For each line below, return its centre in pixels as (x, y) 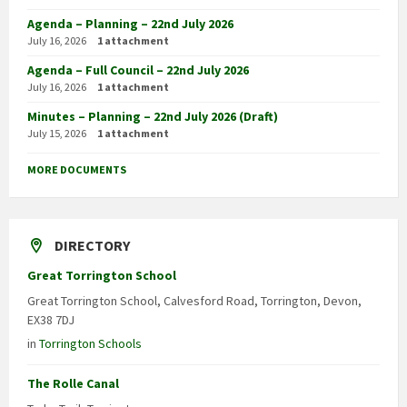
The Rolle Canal (73, 384)
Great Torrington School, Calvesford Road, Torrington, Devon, (194, 301)
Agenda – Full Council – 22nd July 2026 (138, 70)
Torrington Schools (90, 344)
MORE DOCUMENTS (77, 170)
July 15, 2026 (57, 134)
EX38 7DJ (51, 320)
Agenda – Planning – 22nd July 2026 (130, 24)
